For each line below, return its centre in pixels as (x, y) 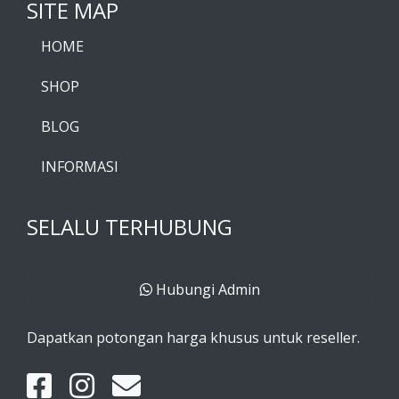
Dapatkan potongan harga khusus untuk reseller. (193, 338)
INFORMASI (80, 167)
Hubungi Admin (206, 289)
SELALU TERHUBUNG (130, 227)
